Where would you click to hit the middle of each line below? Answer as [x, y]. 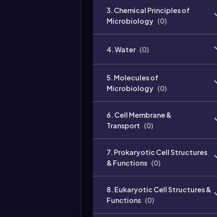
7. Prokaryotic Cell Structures [157, 152]
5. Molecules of [132, 77]
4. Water [121, 49]
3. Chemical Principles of [148, 10]
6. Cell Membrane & [139, 115]
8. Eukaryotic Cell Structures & [159, 189]
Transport [123, 125]
